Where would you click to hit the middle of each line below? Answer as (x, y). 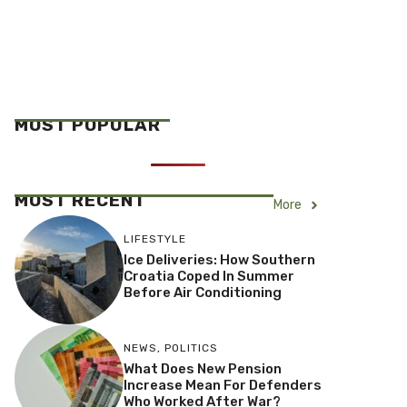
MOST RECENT (80, 200)
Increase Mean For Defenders (222, 386)
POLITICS (191, 348)
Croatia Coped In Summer (208, 277)
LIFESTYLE (154, 239)
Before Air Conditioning (202, 293)
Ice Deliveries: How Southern (219, 260)
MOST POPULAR (88, 125)
